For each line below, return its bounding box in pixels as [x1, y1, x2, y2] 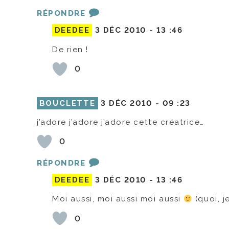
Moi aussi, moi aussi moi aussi [52, 194, 184, 204]
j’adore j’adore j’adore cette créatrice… [37, 117, 204, 127]
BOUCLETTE [39, 98, 96, 108]
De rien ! [52, 44, 88, 54]
